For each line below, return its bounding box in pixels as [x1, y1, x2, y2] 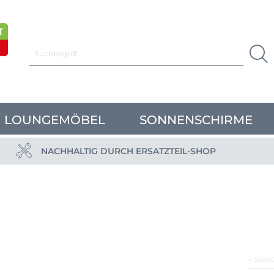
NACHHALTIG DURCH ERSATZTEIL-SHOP [41, 145, 216, 157]
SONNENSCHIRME [139, 112, 253, 127]
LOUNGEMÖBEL [4, 112, 105, 127]
